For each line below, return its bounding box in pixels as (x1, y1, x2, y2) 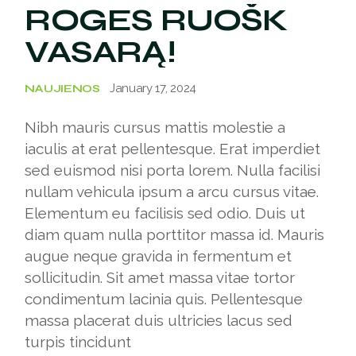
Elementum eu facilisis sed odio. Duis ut (25, 204, 306, 222)
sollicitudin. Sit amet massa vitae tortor (25, 269, 296, 286)
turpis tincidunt (25, 333, 132, 350)
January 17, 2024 (109, 81, 197, 96)
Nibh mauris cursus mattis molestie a (25, 118, 286, 136)
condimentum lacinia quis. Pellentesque (25, 290, 304, 308)
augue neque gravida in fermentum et (25, 247, 292, 265)
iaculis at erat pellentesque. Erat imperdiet (25, 140, 321, 157)
